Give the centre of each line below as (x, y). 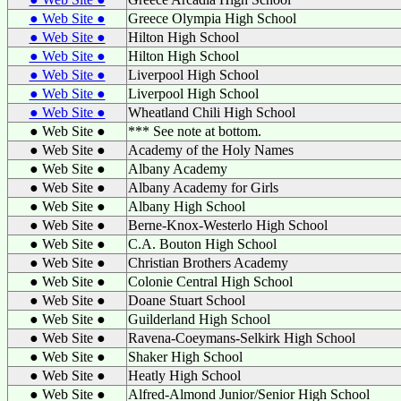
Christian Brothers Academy (208, 263)
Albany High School (187, 206)
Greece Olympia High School (212, 18)
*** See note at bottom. (195, 131)
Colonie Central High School (210, 282)
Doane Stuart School (187, 300)
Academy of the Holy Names (211, 150)
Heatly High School (184, 375)
